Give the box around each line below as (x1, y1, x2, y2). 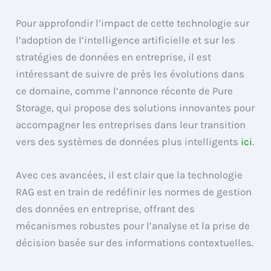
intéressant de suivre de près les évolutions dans (16, 68, 245, 80)
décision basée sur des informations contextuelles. (16, 237, 254, 249)
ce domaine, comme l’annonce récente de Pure (16, 85, 233, 97)
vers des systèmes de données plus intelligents (16, 135, 241, 148)
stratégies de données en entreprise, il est (16, 51, 212, 64)
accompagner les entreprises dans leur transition (16, 119, 246, 131)
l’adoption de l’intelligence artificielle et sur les (16, 34, 236, 47)
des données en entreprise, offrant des (16, 203, 195, 215)
